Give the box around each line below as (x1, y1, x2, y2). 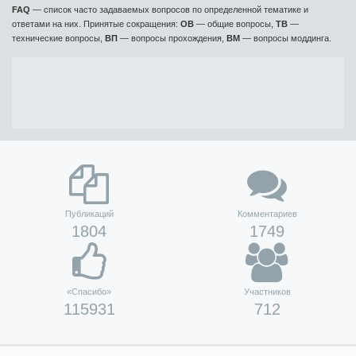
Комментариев (237, 209, 297, 219)
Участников (243, 287, 291, 296)
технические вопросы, (12, 33, 105, 43)
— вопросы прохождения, (118, 33, 226, 43)
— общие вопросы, (194, 19, 276, 29)
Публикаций (64, 209, 114, 219)
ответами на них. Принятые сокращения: (12, 19, 180, 29)
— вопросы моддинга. (240, 33, 331, 43)
